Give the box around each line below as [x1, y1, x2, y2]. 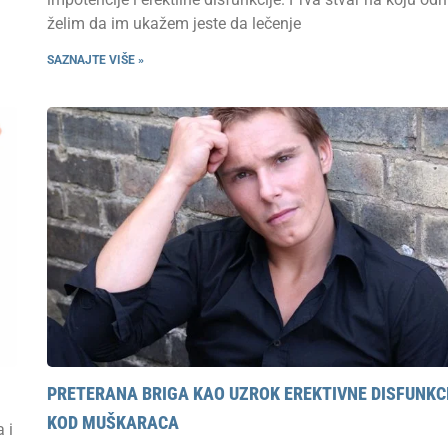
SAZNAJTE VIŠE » [47, 52, 144, 67]
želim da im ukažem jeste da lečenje [47, 13, 301, 33]
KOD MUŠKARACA [47, 411, 179, 433]
